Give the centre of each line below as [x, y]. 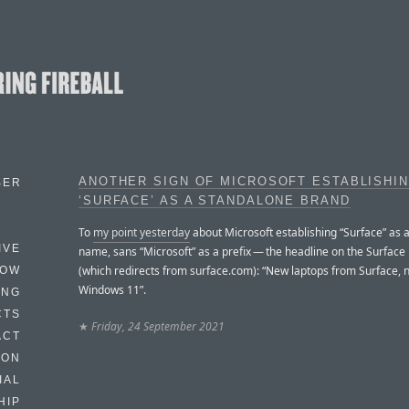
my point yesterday [142, 232]
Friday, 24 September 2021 [158, 326]
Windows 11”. [112, 289]
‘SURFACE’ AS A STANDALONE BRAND [215, 201]
